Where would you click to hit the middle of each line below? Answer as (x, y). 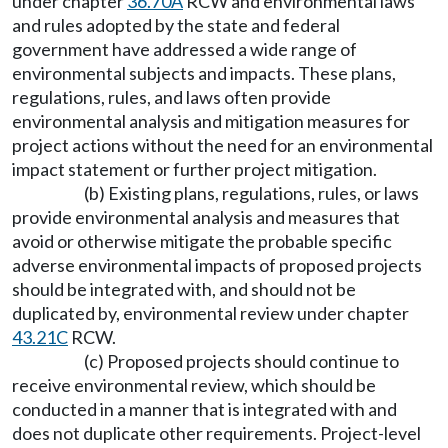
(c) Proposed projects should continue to (241, 361)
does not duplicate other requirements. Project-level (216, 433)
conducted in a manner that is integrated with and (204, 409)
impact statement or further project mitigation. (194, 169)
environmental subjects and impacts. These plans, (204, 73)
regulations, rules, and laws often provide (171, 97)
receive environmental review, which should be (194, 385)
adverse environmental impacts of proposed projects (217, 265)
